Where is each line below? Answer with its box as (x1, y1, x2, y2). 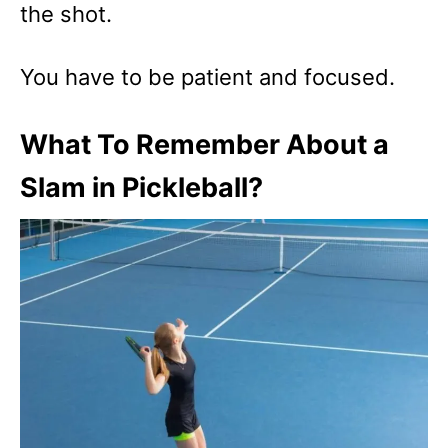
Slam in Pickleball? (20, 171, 263, 204)
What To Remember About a (20, 128, 389, 161)
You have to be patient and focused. (20, 64, 395, 90)
